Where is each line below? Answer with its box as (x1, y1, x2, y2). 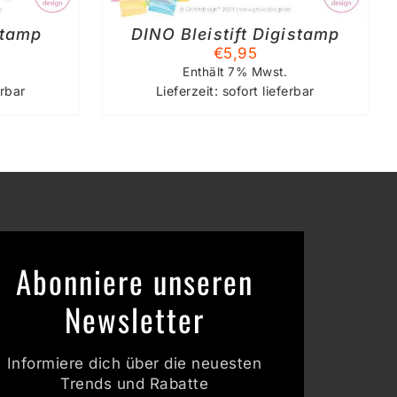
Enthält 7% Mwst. (183, 65, 288, 80)
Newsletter (64, 295, 205, 342)
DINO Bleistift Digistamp (130, 25, 340, 44)
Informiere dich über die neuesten (6, 354, 262, 372)
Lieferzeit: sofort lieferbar (155, 83, 315, 99)
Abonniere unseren (15, 257, 253, 304)
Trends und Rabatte (60, 374, 209, 393)
